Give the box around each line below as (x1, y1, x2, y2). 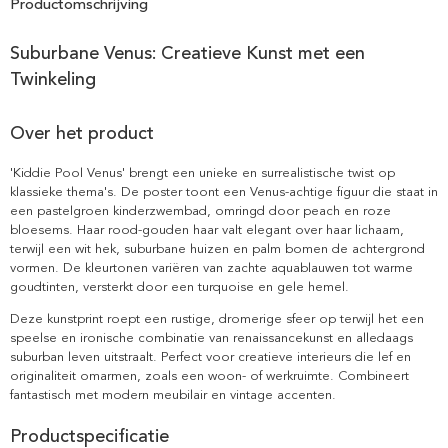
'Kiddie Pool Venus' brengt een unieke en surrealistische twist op (10, 165, 395, 182)
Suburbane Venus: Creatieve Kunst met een (10, 42, 365, 65)
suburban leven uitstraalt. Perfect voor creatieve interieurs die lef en (10, 349, 411, 366)
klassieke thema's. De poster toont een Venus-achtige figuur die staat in (10, 184, 438, 201)
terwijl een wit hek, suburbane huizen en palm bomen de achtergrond (10, 241, 425, 258)
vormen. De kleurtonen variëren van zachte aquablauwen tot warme (10, 260, 413, 277)
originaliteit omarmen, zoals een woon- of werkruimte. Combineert (10, 368, 409, 385)
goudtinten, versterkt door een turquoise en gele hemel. (10, 279, 349, 296)
